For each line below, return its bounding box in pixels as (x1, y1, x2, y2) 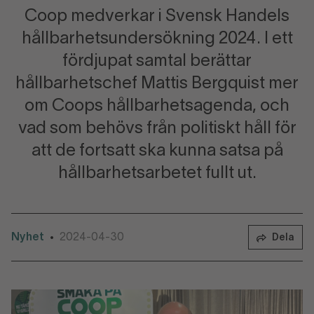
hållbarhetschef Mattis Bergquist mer (15, 76, 299, 92)
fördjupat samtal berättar (62, 54, 252, 69)
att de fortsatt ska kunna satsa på (31, 144, 283, 159)
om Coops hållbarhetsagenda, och (25, 99, 289, 114)
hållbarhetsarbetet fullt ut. (57, 166, 257, 182)
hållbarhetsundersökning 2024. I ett (21, 32, 293, 47)
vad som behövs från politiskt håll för (18, 121, 296, 137)
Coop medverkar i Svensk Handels (25, 9, 289, 25)
